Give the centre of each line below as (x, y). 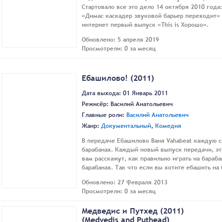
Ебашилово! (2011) (118, 78)
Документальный (126, 126)
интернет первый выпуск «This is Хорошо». (145, 25)
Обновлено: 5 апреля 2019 (120, 39)
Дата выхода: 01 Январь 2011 (125, 93)
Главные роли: (104, 115)
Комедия (168, 126)
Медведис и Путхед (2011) (133, 211)
